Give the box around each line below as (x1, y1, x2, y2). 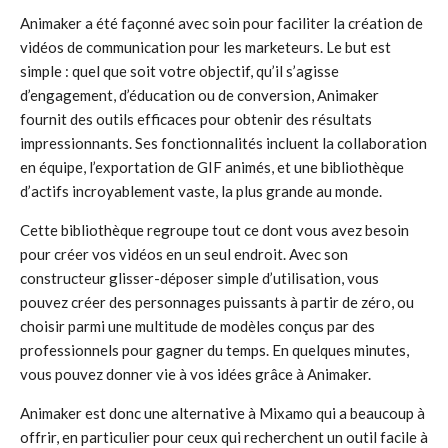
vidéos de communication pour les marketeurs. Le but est (20, 38, 391, 56)
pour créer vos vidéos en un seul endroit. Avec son (20, 245, 348, 263)
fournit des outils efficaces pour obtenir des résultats (20, 110, 372, 128)
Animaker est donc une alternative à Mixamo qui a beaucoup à (20, 404, 425, 422)
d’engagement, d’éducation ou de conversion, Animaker (20, 86, 379, 104)
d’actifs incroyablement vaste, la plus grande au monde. (20, 182, 382, 200)
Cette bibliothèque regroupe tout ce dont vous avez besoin (20, 221, 409, 239)
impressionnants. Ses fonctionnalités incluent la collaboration (20, 134, 427, 152)
